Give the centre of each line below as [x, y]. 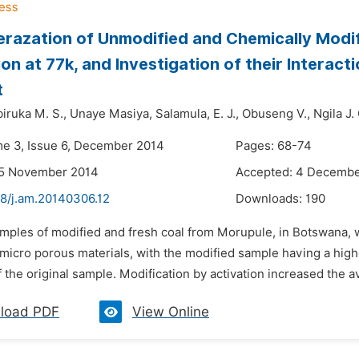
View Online [171, 312]
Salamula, [183, 114]
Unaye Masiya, [111, 114]
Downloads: [270, 199]
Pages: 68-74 [274, 146]
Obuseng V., [276, 114]
